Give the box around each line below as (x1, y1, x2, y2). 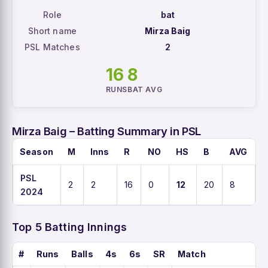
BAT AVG (127, 84, 163, 94)
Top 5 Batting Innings (12, 220, 127, 233)
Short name (28, 25, 77, 36)
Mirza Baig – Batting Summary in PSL (12, 124, 202, 138)
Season (20, 146, 53, 157)
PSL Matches (25, 41, 80, 52)
